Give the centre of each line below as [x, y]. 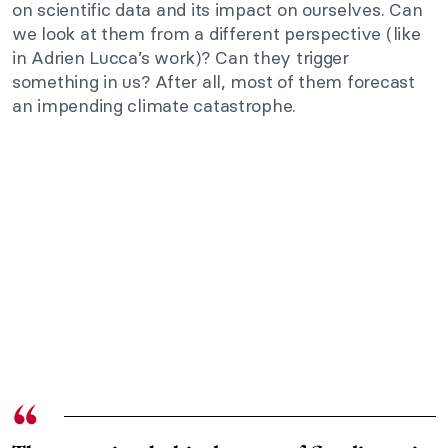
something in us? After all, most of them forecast [213, 82]
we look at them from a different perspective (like [216, 34]
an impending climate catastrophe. [154, 106]
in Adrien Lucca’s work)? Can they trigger [180, 58]
